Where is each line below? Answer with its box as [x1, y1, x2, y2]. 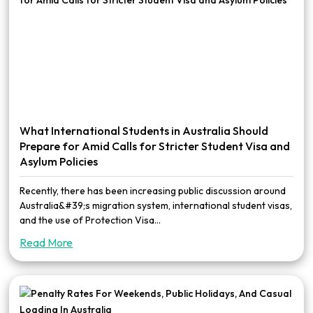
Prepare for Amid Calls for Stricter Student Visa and [20, 139, 291, 153]
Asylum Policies [20, 154, 99, 168]
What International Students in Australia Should [20, 124, 269, 138]
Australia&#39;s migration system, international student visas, [20, 199, 293, 212]
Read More [20, 235, 73, 249]
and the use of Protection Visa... [20, 214, 161, 226]
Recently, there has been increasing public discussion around [20, 184, 286, 197]
